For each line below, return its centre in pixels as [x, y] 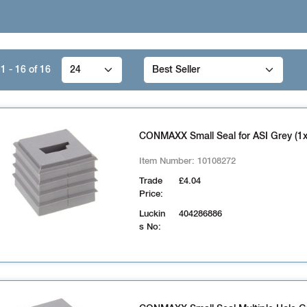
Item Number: [168, 161]
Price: [151, 194]
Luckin [152, 214]
